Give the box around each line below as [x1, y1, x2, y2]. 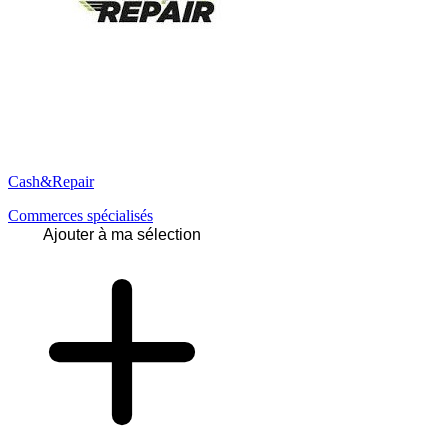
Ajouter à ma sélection [43, 225, 201, 243]
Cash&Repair [8, 172, 94, 190]
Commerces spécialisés [8, 206, 153, 224]
